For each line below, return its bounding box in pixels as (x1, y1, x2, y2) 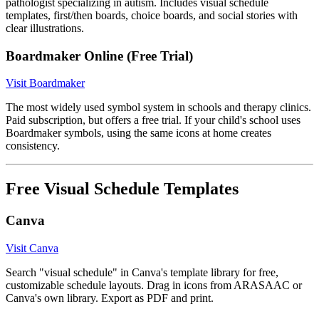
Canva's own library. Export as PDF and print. (6, 292, 214, 304)
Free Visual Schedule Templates (6, 179, 239, 199)
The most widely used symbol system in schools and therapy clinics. (6, 101, 311, 114)
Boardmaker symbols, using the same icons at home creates (6, 127, 271, 140)
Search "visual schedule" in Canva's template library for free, (6, 266, 278, 278)
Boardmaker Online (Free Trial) (6, 48, 193, 63)
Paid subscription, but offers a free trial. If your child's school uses (6, 114, 300, 127)
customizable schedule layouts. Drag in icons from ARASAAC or (6, 279, 302, 291)
